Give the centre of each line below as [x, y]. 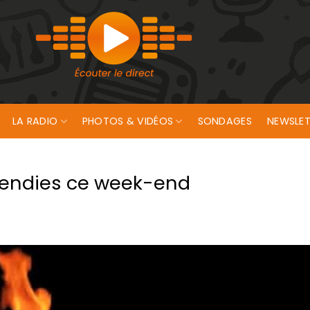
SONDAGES [225, 121]
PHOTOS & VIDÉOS [128, 121]
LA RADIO [35, 121]
